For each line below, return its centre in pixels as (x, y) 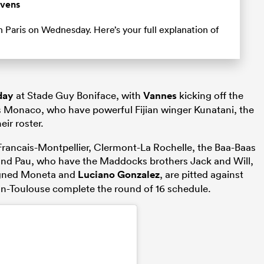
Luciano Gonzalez (119, 175)
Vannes (160, 96)
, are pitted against (202, 174)
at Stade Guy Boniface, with (78, 95)
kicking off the (210, 95)
